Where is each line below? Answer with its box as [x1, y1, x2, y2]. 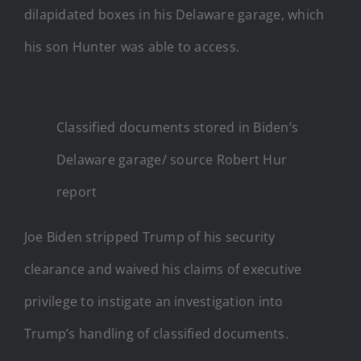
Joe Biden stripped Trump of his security [24, 227, 276, 246]
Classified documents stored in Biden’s [56, 118, 299, 136]
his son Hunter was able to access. [24, 37, 240, 56]
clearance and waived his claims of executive [24, 259, 302, 278]
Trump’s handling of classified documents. [24, 324, 288, 342]
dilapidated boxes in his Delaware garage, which [24, 5, 325, 23]
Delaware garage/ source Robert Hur [56, 150, 288, 168]
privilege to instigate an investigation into [24, 292, 284, 310]
